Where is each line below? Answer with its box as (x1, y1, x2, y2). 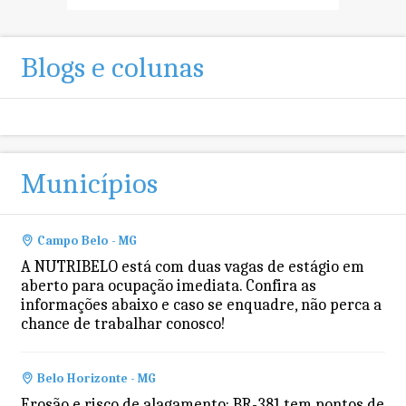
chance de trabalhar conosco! (20, 314, 226, 333)
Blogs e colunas (20, 50, 204, 84)
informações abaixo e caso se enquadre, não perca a (20, 295, 382, 314)
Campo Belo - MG (36, 232, 137, 248)
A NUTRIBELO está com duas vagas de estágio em (20, 256, 364, 276)
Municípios (20, 166, 158, 200)
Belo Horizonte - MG (36, 370, 156, 386)
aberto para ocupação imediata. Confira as (20, 275, 316, 295)
